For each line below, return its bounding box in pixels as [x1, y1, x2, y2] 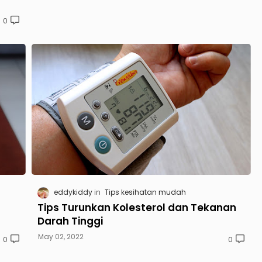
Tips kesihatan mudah [105, 187, 186, 198]
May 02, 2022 [38, 231, 84, 242]
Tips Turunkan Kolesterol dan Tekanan [37, 200, 236, 215]
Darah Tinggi [37, 213, 103, 228]
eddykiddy [54, 187, 92, 198]
